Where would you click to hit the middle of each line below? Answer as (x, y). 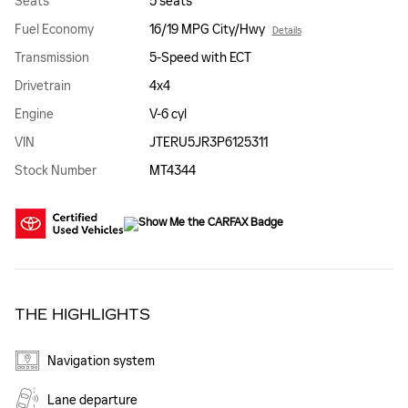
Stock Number (56, 171)
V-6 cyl (168, 115)
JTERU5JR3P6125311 (208, 143)
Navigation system (101, 362)
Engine (34, 115)
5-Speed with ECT (200, 58)
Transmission (52, 58)
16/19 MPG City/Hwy (207, 30)
